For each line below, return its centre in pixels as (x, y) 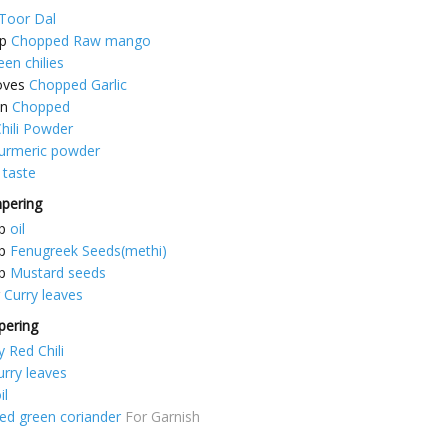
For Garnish (162, 417)
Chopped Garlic (78, 85)
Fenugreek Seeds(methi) (92, 251)
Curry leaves (43, 295)
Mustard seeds (58, 273)
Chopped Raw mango (81, 41)
